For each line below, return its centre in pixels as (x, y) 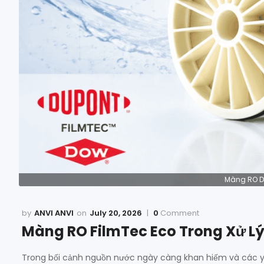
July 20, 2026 (116, 213)
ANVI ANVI (54, 213)
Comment (179, 213)
